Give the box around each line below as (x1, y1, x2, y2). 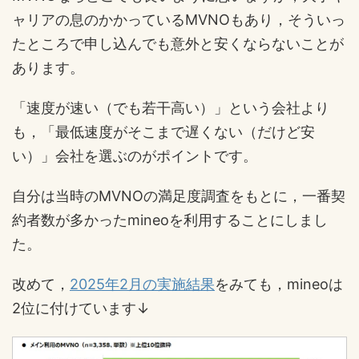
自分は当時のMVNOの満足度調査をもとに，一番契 (12, 188, 345, 205)
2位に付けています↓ (12, 300, 150, 317)
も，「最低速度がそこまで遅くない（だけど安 (12, 123, 315, 141)
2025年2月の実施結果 (70, 276, 215, 293)
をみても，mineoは (215, 276, 343, 293)
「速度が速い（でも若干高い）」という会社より (12, 99, 329, 117)
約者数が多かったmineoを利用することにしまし (12, 212, 328, 229)
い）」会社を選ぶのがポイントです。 (12, 147, 257, 165)
